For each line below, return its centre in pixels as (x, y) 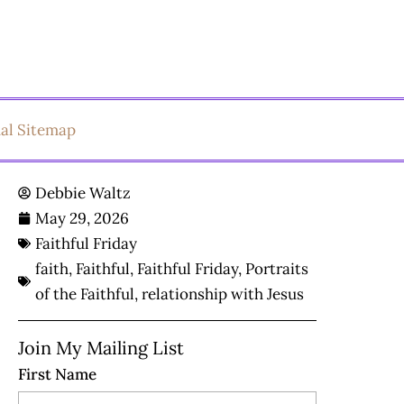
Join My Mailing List (101, 348)
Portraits (277, 269)
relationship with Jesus (223, 294)
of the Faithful (85, 294)
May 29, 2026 (82, 219)
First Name (57, 375)
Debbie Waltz (83, 193)
